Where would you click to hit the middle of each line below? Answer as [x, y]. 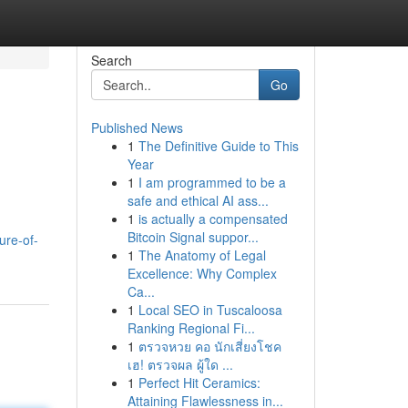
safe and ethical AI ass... [198, 200]
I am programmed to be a [212, 182]
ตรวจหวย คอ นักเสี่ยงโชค [209, 346]
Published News [137, 127]
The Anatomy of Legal [202, 255]
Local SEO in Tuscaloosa [210, 310]
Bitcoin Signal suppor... [193, 237]
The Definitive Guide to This [218, 146]
